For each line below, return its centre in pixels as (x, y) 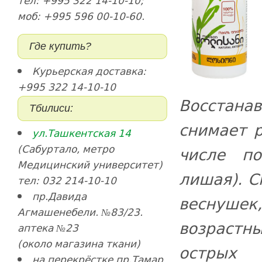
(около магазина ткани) (79, 244)
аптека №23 (48, 228)
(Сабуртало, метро (65, 149)
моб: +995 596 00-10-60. (81, 16)
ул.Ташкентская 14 (81, 133)
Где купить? (60, 46)
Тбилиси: (51, 108)
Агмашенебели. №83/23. (80, 212)
